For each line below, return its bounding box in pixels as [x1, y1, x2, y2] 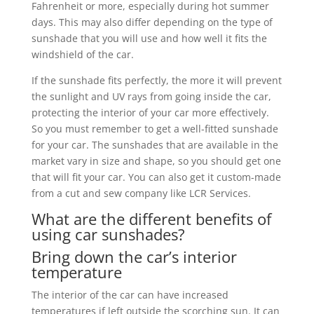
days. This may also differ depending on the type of [31, 15, 273, 29]
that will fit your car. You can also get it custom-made [31, 170, 281, 184]
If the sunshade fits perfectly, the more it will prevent [31, 73, 282, 87]
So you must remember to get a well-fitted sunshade [31, 121, 278, 135]
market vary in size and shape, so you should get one [31, 153, 281, 168]
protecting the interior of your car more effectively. [31, 105, 269, 119]
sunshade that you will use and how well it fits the [31, 31, 267, 45]
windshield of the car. [31, 47, 137, 61]
